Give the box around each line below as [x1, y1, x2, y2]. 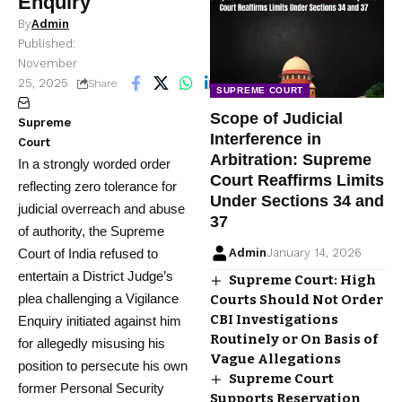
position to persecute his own [18, 357, 188, 373]
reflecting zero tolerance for [18, 178, 177, 194]
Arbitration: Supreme [210, 151, 371, 170]
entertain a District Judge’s [18, 267, 173, 284]
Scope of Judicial [210, 109, 343, 128]
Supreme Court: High [229, 272, 377, 289]
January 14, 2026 [266, 246, 362, 260]
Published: [18, 36, 75, 50]
